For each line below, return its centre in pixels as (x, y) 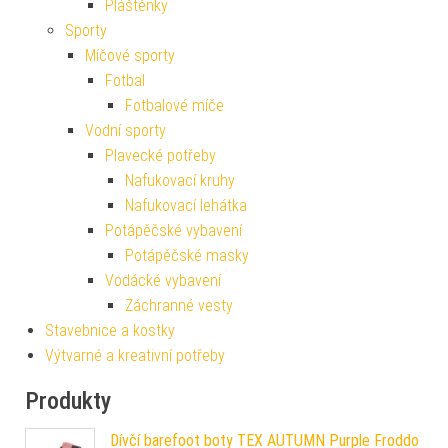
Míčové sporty (130, 55)
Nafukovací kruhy (180, 180)
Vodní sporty (125, 130)
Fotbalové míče (174, 105)
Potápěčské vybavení (173, 230)
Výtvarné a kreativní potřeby (135, 355)
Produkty (68, 400)
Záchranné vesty (179, 305)
